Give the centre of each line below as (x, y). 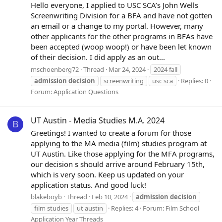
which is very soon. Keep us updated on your (107, 174)
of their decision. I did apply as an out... (98, 57)
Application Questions (86, 91)
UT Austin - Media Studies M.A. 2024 (98, 120)
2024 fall (166, 69)
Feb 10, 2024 (110, 197)
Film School (182, 208)
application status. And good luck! (88, 185)
